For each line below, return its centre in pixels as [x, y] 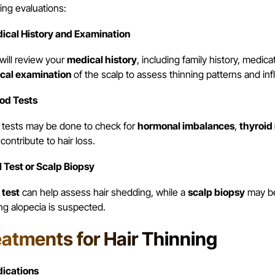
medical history [102, 60]
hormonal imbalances [186, 126]
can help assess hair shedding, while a [103, 192]
